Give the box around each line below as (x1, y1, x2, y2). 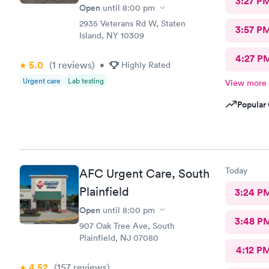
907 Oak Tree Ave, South (79, 220, 175, 231)
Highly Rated (121, 59, 171, 70)
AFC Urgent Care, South (79, 166, 210, 181)
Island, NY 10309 (79, 30, 144, 41)
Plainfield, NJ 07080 (79, 232, 159, 243)
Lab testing (68, 76, 104, 86)
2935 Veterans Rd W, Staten (79, 18, 186, 29)
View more (225, 77, 267, 88)
